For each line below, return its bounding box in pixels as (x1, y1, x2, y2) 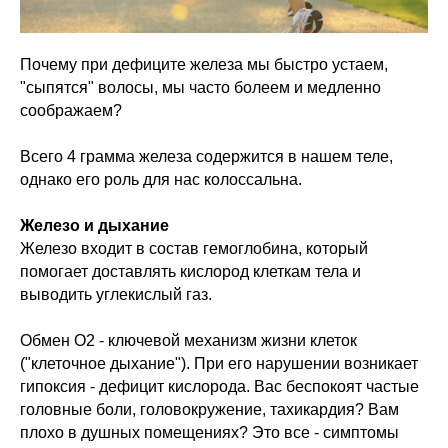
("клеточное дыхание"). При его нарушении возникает (20, 355, 418, 373)
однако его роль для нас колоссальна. (20, 171, 302, 189)
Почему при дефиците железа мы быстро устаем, (20, 56, 388, 74)
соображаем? (20, 102, 122, 120)
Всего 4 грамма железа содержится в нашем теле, (20, 148, 393, 166)
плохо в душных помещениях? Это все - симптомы (20, 424, 399, 442)
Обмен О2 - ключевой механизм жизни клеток (20, 332, 357, 350)
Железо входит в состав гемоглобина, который (20, 240, 368, 258)
